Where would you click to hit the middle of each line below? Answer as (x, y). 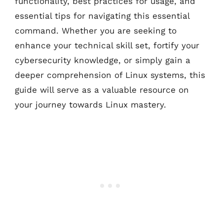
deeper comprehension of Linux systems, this (110, 75)
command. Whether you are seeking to (96, 31)
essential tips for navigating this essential (102, 16)
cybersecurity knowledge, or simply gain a (103, 60)
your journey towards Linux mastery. (91, 105)
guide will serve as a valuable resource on (102, 90)
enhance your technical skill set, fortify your (107, 45)
